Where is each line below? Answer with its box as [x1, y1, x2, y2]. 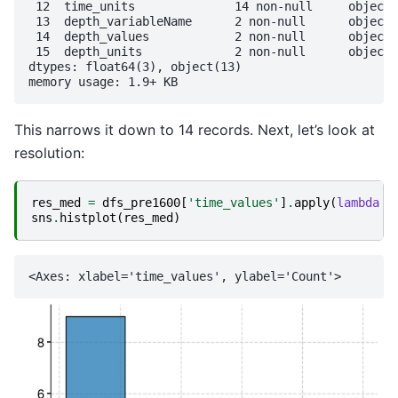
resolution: [14, 143, 84, 162]
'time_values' [187, 195, 280, 211]
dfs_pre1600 [102, 195, 180, 211]
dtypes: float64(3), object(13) [28, 59, 242, 74]
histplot [60, 211, 116, 226]
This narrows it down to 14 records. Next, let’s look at [14, 120, 375, 139]
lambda [337, 195, 379, 211]
